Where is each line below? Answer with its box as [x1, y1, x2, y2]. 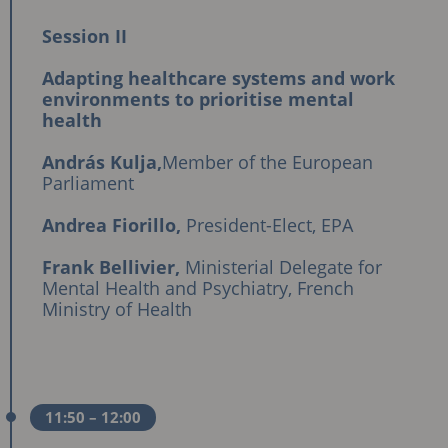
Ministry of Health [42, 296, 192, 321]
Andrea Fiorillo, [42, 212, 186, 237]
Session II [42, 23, 127, 48]
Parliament [42, 170, 134, 195]
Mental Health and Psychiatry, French [42, 275, 354, 300]
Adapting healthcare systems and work [42, 65, 395, 90]
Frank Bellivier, [42, 254, 180, 279]
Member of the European [162, 149, 373, 174]
